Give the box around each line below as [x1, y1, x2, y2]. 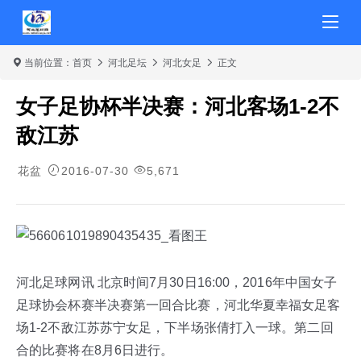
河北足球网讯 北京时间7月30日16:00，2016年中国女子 [16, 276, 338, 289]
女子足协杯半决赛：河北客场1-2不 [16, 94, 339, 118]
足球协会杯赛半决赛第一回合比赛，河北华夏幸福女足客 [16, 298, 341, 312]
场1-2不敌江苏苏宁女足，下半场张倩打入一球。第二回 [16, 321, 334, 334]
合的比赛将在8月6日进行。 [16, 343, 174, 357]
